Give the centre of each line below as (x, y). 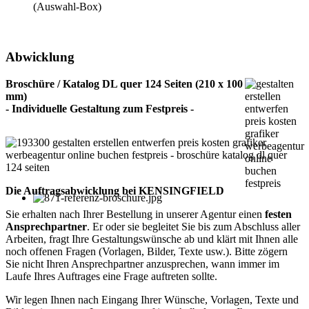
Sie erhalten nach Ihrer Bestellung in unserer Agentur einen (135, 214)
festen (278, 214)
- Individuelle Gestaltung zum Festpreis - (100, 108)
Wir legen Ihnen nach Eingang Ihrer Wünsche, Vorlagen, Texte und (152, 299)
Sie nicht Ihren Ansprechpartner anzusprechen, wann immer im (142, 263)
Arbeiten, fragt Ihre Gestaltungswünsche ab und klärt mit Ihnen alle (152, 239)
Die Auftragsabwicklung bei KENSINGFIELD (115, 190)
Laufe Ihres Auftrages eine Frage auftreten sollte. (111, 276)
